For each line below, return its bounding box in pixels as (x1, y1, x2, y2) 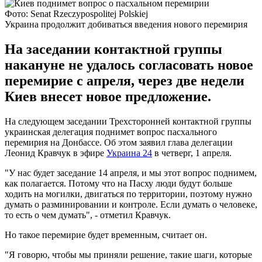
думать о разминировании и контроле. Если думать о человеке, (5, 199, 257, 209)
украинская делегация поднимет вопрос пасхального (5, 126, 217, 137)
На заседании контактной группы (5, 41, 222, 57)
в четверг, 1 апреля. (152, 147, 232, 158)
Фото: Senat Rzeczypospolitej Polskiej (5, 8, 148, 19)
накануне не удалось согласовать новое (5, 57, 253, 73)
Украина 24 (106, 147, 152, 158)
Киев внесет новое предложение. (5, 88, 211, 104)
